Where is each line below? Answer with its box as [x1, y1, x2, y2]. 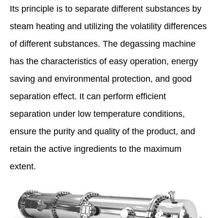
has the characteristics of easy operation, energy [10, 56, 198, 66]
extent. [10, 161, 36, 171]
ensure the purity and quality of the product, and [10, 126, 195, 136]
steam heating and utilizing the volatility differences [10, 21, 207, 31]
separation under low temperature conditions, [10, 109, 185, 119]
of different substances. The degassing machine [10, 38, 196, 49]
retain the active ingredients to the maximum [10, 144, 182, 154]
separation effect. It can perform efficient [10, 91, 166, 101]
